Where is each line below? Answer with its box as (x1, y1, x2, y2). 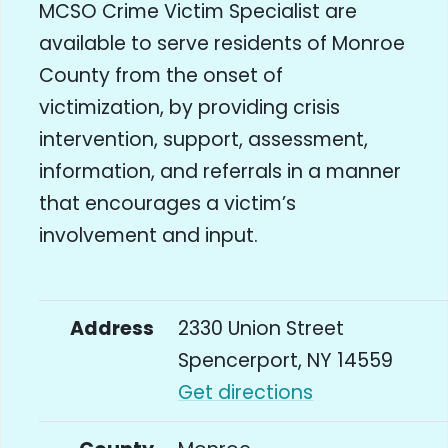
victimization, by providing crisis (39, 94, 341, 122)
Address (70, 315, 155, 343)
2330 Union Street (178, 315, 345, 343)
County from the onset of (39, 62, 284, 90)
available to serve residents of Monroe (39, 30, 406, 58)
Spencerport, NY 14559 (178, 347, 394, 375)
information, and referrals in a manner (39, 158, 402, 186)
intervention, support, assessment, (39, 126, 369, 154)
